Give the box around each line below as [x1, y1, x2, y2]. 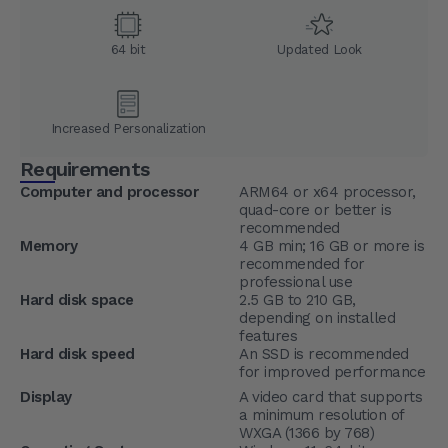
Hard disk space [20, 290, 134, 309]
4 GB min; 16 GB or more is [239, 236, 424, 255]
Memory [20, 236, 77, 255]
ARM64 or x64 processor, [239, 182, 416, 201]
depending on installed [239, 308, 395, 327]
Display [20, 387, 72, 406]
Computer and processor [20, 182, 198, 201]
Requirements [20, 156, 149, 181]
